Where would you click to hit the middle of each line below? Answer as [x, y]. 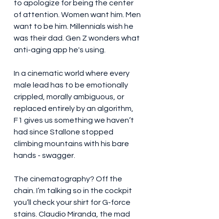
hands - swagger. [44, 156]
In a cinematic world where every [72, 74]
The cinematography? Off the [69, 179]
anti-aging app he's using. [60, 50]
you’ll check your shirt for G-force [73, 203]
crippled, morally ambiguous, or [70, 97]
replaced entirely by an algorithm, [74, 109]
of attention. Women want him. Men [78, 15]
